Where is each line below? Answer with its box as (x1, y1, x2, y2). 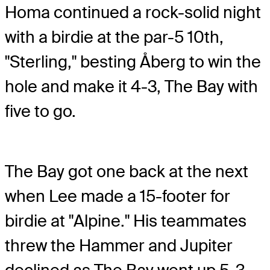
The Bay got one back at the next (5, 161, 248, 183)
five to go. (5, 100, 76, 122)
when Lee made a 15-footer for (5, 186, 230, 207)
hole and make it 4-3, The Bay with (5, 75, 258, 97)
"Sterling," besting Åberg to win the (5, 51, 261, 72)
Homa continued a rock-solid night (5, 1, 261, 23)
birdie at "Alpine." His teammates (5, 210, 246, 232)
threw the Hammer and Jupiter (5, 235, 233, 257)
